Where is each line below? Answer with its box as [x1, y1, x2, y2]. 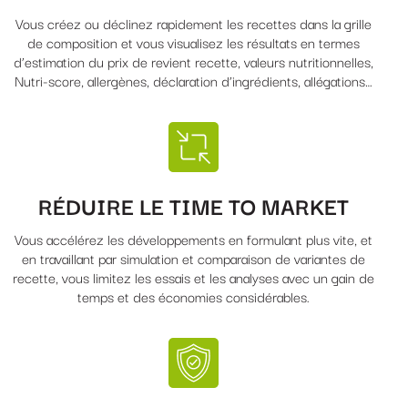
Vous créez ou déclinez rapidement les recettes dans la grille [15, 11, 372, 34]
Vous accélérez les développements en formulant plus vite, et [14, 228, 372, 250]
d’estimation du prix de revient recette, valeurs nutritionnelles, [13, 49, 373, 72]
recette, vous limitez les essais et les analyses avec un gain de [12, 266, 374, 289]
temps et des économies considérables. [76, 285, 310, 308]
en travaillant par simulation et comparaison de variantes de [21, 247, 365, 270]
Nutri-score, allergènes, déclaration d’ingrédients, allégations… [14, 68, 372, 91]
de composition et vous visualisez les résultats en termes [26, 30, 360, 53]
